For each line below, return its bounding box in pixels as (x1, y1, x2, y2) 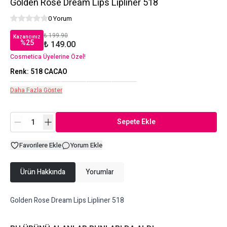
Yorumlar (86, 167, 114, 177)
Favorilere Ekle (19, 140, 61, 150)
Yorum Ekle (70, 140, 102, 150)
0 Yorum (48, 14, 72, 23)
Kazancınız (13, 33, 41, 41)
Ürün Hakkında (20, 167, 65, 177)
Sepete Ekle (117, 117, 156, 127)
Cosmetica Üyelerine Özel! (10, 52, 86, 61)
